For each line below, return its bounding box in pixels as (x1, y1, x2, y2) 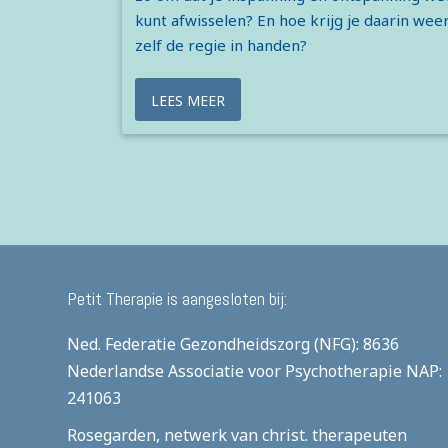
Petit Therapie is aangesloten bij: (67, 287, 288, 311)
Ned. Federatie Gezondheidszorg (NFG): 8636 (67, 333, 400, 356)
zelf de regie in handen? (134, 35, 307, 56)
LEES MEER (150, 90, 225, 110)
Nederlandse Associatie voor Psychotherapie (67, 360, 403, 383)
